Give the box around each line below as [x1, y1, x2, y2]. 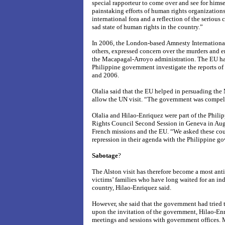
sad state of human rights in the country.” [92, 23, 203, 31]
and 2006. [92, 71, 119, 79]
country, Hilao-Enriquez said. [92, 184, 171, 191]
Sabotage [92, 152, 118, 159]
